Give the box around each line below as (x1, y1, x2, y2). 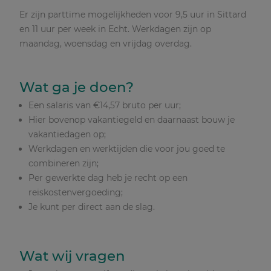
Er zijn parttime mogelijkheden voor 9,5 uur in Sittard (19, 9, 246, 20)
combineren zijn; (28, 157, 99, 169)
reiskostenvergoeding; (28, 186, 123, 198)
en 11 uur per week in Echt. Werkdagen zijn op (19, 24, 211, 34)
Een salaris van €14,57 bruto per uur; (28, 99, 181, 111)
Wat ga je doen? (19, 78, 134, 96)
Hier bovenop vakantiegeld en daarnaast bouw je (28, 114, 235, 125)
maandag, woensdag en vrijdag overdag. (19, 38, 194, 49)
